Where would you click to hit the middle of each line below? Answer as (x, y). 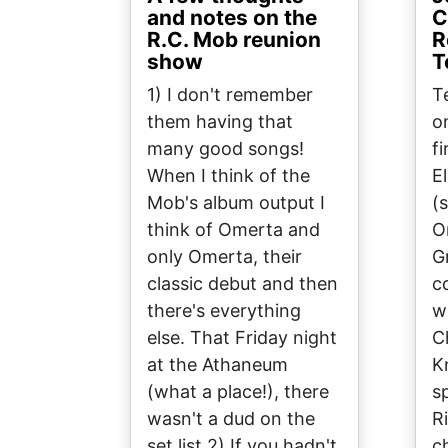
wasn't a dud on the (231, 419)
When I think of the (228, 176)
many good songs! (225, 149)
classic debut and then (242, 284)
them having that (220, 122)
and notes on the (232, 18)
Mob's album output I (236, 203)
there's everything (224, 311)
